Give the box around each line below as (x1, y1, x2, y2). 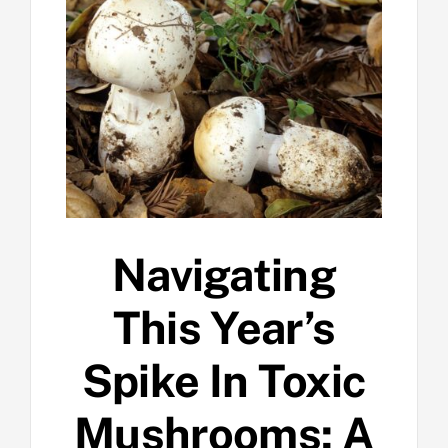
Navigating (111, 248, 337, 302)
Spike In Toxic (81, 354, 367, 408)
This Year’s (112, 301, 336, 355)
